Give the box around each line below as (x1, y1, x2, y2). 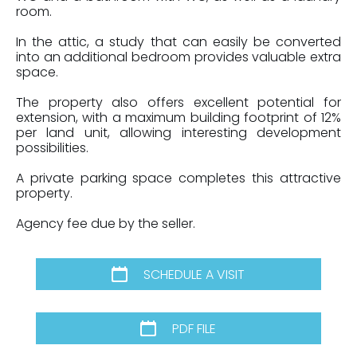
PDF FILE (172, 319, 217, 338)
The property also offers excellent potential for (16, 93, 341, 112)
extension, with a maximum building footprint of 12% (16, 108, 341, 127)
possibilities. (16, 139, 88, 157)
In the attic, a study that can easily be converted (16, 33, 341, 51)
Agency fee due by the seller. (16, 214, 195, 233)
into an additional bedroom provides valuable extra (16, 48, 341, 66)
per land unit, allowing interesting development (16, 124, 341, 142)
